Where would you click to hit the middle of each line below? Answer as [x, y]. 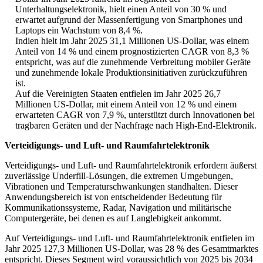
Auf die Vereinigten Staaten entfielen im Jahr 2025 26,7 [118, 94]
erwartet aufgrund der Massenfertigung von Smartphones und [129, 20]
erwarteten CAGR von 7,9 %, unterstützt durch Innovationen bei [135, 115]
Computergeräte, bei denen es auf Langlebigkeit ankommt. [113, 218]
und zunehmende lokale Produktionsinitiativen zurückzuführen [131, 73]
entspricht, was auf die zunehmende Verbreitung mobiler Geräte [133, 62]
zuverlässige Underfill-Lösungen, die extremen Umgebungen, [119, 176]
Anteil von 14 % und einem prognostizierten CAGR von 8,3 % [132, 52]
